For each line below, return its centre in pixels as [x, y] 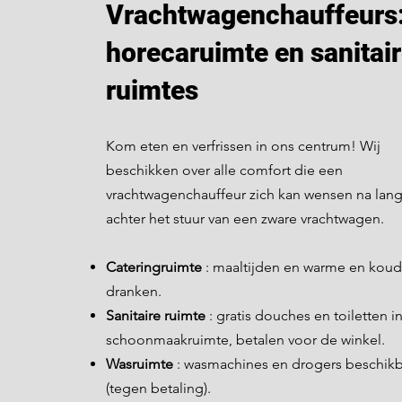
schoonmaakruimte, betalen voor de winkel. [245, 340]
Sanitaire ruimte [156, 315]
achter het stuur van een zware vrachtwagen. [245, 218]
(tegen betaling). [158, 388]
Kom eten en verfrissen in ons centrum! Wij [243, 146]
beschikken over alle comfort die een [224, 170]
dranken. [134, 291]
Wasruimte [140, 364]
